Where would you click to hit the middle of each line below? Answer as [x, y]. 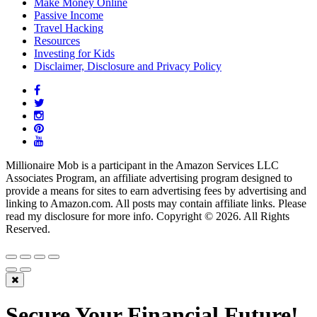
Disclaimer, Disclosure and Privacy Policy [128, 66]
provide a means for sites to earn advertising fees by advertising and [156, 190]
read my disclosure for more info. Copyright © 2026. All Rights [148, 216]
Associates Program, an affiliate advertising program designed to [149, 178]
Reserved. [28, 229]
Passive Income [69, 15]
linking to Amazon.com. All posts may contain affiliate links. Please [156, 203]
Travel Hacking [69, 28]
